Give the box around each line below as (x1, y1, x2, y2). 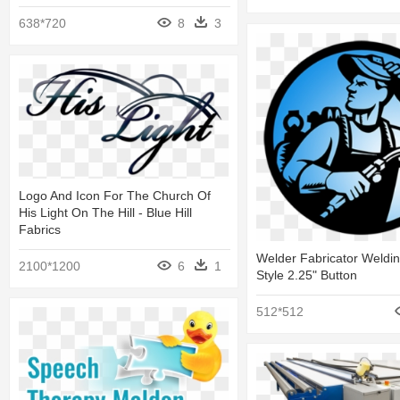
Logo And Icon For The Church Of (19, 187, 211, 203)
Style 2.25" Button (256, 268, 357, 283)
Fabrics (19, 221, 61, 237)
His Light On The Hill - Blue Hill (19, 204, 192, 220)
